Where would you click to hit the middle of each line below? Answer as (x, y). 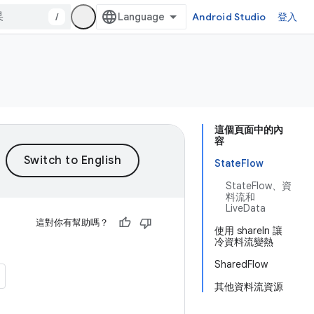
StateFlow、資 (259, 186)
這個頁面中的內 (249, 130)
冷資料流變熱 (244, 242)
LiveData (246, 208)
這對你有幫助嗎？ (72, 223)
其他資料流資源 (249, 287)
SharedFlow (241, 264)
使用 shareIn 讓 (248, 231)
